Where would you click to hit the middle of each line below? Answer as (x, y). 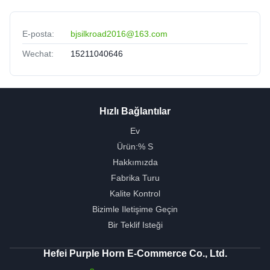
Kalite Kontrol (135, 194)
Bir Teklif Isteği (135, 225)
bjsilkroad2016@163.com (119, 34)
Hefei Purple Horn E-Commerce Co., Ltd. (135, 254)
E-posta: (38, 34)
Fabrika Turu (135, 178)
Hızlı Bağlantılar (135, 111)
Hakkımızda (135, 162)
